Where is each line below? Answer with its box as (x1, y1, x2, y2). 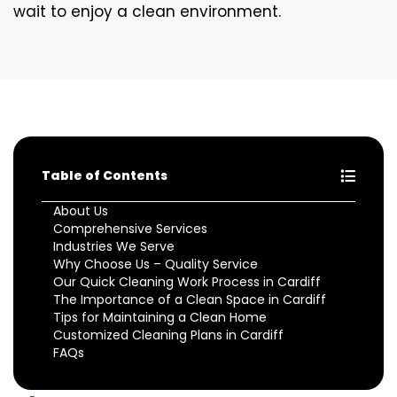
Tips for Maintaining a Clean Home (53, 307, 267, 326)
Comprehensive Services (53, 219, 207, 237)
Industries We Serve (53, 237, 175, 255)
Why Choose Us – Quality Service (53, 254, 258, 273)
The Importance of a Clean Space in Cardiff (53, 290, 326, 308)
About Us (53, 201, 108, 220)
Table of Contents (42, 166, 167, 184)
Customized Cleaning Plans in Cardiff (53, 325, 284, 344)
